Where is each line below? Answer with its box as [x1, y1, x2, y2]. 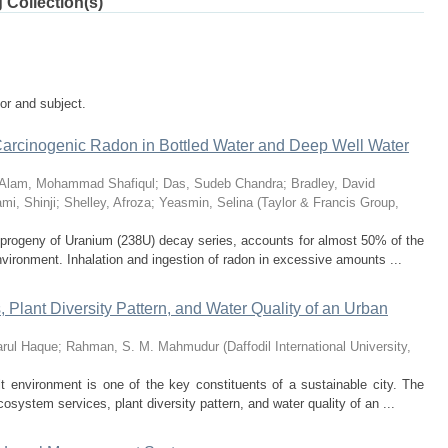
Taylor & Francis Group [261, 195, 395, 210]
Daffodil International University [227, 339, 407, 354]
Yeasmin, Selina [159, 195, 253, 210]
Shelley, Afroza [64, 195, 151, 210]
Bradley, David [291, 176, 375, 191]
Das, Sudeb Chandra [163, 176, 283, 191]
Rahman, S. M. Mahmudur [66, 339, 219, 354]
